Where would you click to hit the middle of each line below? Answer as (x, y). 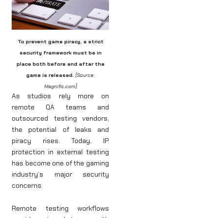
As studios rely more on (60, 96)
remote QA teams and (60, 107)
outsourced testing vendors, (60, 118)
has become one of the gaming (60, 163)
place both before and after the (60, 64)
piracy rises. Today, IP (60, 140)
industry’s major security (60, 174)
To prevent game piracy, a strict (60, 42)
